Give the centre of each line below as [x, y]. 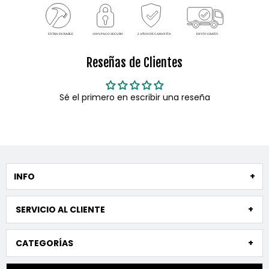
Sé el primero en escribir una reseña [134, 98]
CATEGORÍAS [44, 243]
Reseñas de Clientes [134, 63]
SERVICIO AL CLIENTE [60, 210]
